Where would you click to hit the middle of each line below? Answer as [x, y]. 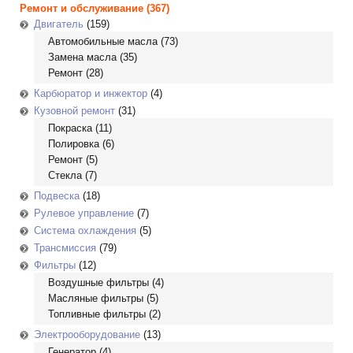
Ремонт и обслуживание [82, 8]
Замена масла [82, 57]
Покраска [70, 128]
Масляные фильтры [96, 298]
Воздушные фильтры [98, 282]
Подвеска [57, 196]
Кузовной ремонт [74, 111]
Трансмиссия [65, 248]
